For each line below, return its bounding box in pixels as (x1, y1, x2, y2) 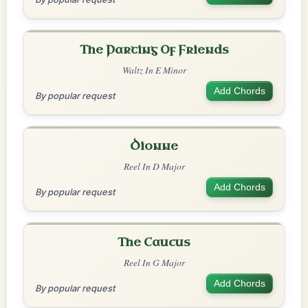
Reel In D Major (123, 159, 185, 173)
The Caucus (118, 235, 190, 250)
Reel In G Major (123, 256, 185, 269)
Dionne (130, 139, 178, 153)
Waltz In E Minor (122, 63, 186, 76)
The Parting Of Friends (79, 43, 229, 57)
